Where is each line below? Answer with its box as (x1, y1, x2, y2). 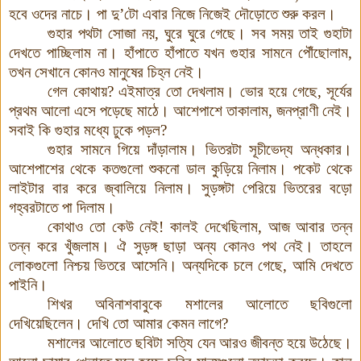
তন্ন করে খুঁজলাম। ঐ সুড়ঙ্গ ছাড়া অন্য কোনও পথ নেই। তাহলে (9, 237, 352, 255)
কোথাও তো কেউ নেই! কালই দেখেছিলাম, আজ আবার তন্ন (48, 218, 352, 235)
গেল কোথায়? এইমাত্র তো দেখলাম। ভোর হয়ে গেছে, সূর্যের (48, 82, 352, 100)
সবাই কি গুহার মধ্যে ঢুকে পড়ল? (9, 121, 167, 139)
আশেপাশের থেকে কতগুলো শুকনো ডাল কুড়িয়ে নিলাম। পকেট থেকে (9, 160, 352, 177)
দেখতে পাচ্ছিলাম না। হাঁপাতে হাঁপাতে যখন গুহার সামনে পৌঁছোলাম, (9, 44, 352, 61)
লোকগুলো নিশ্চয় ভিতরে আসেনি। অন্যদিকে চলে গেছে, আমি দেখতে (9, 256, 352, 274)
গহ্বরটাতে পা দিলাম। (9, 198, 115, 216)
